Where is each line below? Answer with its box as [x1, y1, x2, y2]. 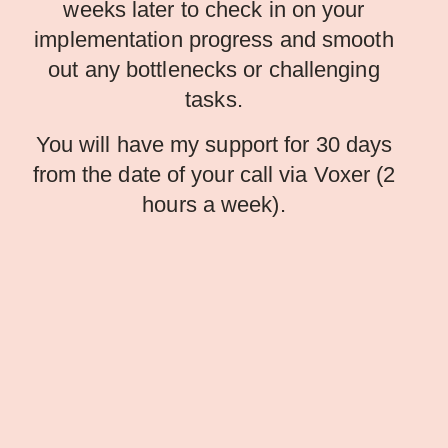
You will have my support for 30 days [35, 131, 393, 157]
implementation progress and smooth [34, 26, 394, 52]
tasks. [185, 86, 243, 112]
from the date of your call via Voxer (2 [32, 161, 396, 187]
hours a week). [142, 191, 286, 217]
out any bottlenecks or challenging [48, 56, 380, 82]
